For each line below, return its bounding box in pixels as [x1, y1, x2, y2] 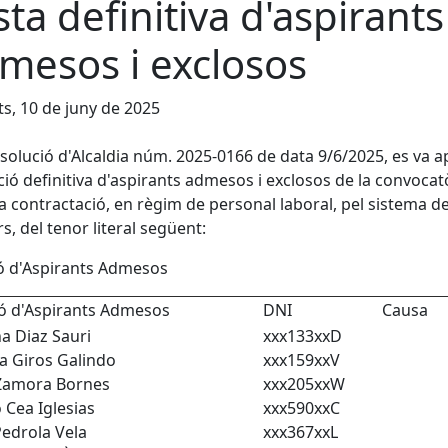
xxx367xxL [263, 420, 338, 443]
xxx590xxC [263, 396, 340, 419]
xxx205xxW [263, 372, 345, 395]
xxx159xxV [263, 348, 340, 371]
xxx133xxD [263, 324, 342, 347]
